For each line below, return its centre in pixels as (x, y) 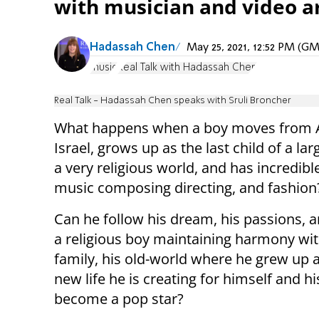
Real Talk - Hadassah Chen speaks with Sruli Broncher (173, 101)
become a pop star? (119, 299)
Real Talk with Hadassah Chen (187, 68)
